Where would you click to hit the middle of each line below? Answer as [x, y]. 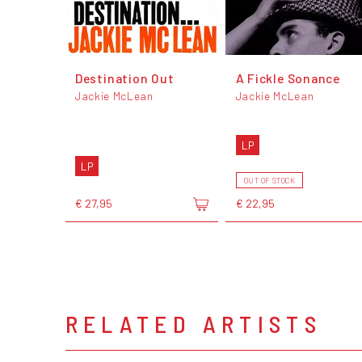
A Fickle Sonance [288, 78]
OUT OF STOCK [269, 180]
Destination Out [124, 78]
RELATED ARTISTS [194, 323]
